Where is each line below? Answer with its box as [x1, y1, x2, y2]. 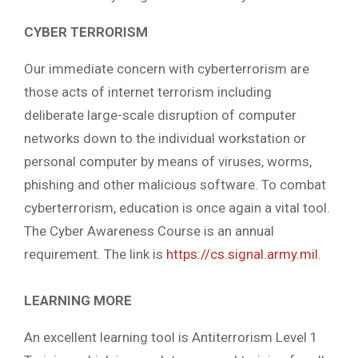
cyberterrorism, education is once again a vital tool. [24, 200, 330, 217]
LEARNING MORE [24, 292, 132, 308]
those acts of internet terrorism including [24, 84, 272, 101]
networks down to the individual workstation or [24, 130, 306, 147]
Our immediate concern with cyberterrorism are [24, 61, 309, 78]
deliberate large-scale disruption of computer [24, 107, 296, 124]
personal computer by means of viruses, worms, [24, 153, 312, 170]
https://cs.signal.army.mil [166, 246, 318, 263]
